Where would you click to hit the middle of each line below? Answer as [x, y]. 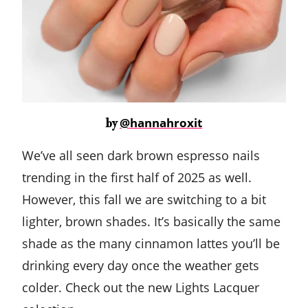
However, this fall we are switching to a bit [144, 199]
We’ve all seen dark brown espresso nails [141, 155]
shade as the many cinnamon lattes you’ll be [151, 243]
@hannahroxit [161, 122]
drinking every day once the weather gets [141, 265]
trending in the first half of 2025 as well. [137, 177]
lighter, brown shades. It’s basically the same [151, 221]
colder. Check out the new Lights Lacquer [141, 287]
